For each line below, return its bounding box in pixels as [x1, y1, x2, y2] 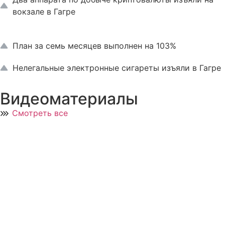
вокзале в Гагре [13, 6, 78, 17]
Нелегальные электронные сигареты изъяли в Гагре [13, 62, 221, 73]
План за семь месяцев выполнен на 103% [13, 40, 179, 51]
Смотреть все [12, 107, 68, 118]
